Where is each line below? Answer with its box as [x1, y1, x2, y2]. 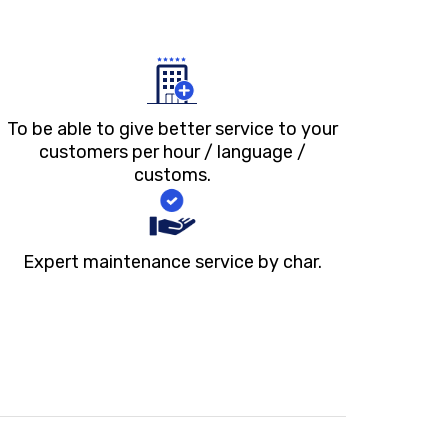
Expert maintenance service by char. [15, 268, 315, 291]
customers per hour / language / [31, 158, 299, 181]
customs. [126, 181, 204, 204]
